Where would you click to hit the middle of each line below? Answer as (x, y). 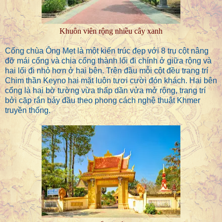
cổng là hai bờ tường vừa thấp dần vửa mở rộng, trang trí (105, 91)
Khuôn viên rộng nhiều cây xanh (111, 31)
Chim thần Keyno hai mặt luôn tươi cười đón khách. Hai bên (111, 81)
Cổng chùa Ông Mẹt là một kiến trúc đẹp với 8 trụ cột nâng (107, 51)
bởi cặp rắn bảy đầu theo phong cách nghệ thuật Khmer (103, 101)
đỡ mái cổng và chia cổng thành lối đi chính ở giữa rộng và (108, 61)
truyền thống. (28, 111)
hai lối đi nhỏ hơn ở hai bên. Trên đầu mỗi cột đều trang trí (107, 71)
